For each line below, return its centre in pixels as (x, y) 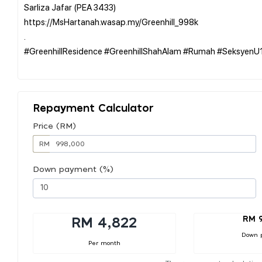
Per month (104, 243)
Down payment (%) (73, 169)
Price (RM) (54, 126)
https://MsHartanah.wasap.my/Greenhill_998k (111, 21)
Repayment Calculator (93, 108)
